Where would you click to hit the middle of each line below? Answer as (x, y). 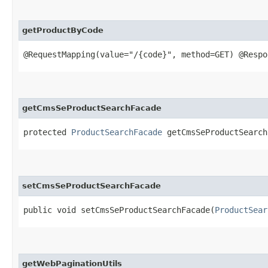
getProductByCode (63, 30)
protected (47, 132)
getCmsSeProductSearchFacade (92, 108)
